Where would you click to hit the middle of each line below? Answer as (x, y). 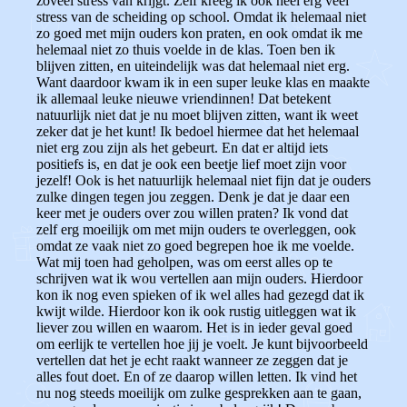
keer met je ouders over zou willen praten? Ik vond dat (192, 213)
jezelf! (54, 180)
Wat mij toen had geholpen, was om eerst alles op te (184, 262)
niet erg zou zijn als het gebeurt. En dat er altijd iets (182, 148)
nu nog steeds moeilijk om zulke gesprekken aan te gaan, (199, 393)
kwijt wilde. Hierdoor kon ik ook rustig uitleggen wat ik (196, 311)
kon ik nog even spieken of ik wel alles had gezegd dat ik (200, 295)
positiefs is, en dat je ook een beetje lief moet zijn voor (191, 164)
